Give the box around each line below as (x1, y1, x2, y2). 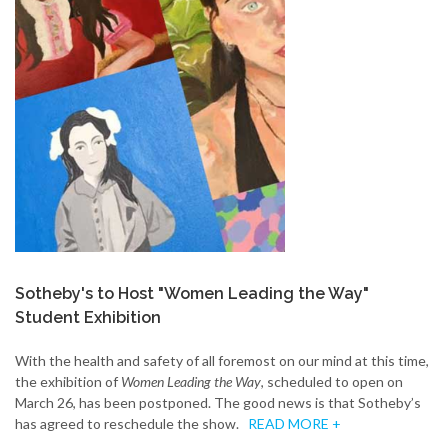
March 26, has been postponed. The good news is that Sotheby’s (15, 393, 421, 411)
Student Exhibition (15, 307, 161, 327)
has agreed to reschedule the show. (15, 414, 248, 432)
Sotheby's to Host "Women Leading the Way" (15, 283, 369, 303)
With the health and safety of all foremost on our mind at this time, (15, 351, 429, 369)
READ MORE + (248, 414, 341, 432)
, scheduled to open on (261, 372, 403, 390)
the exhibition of (15, 372, 121, 390)
